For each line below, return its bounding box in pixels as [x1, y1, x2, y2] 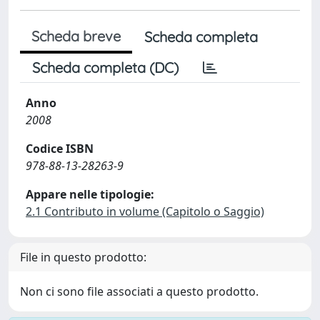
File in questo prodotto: [20, 249, 146, 265]
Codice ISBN [26, 141, 94, 156]
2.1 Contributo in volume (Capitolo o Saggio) [26, 204, 264, 219]
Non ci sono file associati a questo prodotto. [20, 284, 259, 299]
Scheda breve [31, 27, 121, 45]
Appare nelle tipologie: [26, 186, 154, 202]
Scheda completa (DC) [32, 59, 179, 76]
